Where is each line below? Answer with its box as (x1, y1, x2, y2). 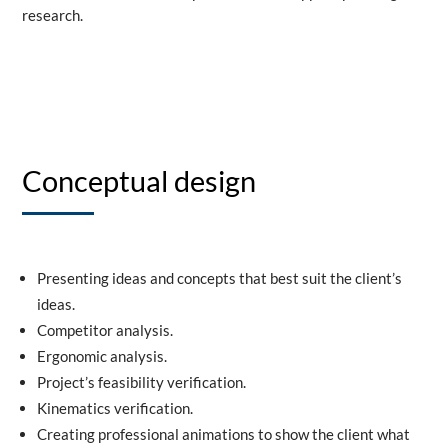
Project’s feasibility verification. (37, 373, 247, 391)
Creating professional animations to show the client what (37, 425, 411, 443)
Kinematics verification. (37, 399, 194, 417)
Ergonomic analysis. (37, 347, 168, 365)
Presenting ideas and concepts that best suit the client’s (37, 269, 403, 287)
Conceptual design (22, 163, 257, 198)
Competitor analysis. (37, 321, 174, 339)
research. (22, 6, 84, 24)
